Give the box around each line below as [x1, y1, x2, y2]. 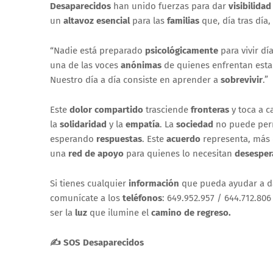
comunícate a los [50, 192, 122, 204]
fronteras [191, 104, 229, 115]
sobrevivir [221, 74, 263, 85]
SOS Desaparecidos [63, 236, 144, 248]
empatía [126, 118, 160, 130]
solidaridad [60, 118, 107, 130]
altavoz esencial [63, 15, 130, 26]
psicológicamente [145, 44, 218, 56]
